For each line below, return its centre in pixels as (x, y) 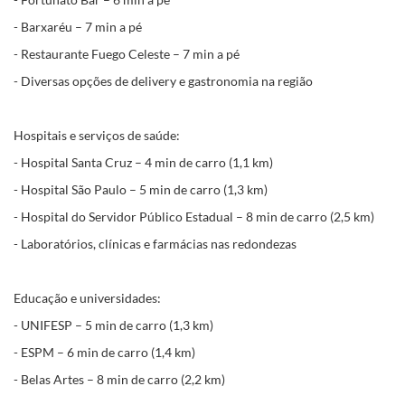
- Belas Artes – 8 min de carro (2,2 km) (119, 379)
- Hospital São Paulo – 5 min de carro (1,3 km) (141, 189)
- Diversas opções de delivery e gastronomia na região (163, 81)
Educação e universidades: (87, 298)
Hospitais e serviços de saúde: (97, 135)
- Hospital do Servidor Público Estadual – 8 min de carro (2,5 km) (194, 217)
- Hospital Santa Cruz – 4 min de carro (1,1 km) (143, 162)
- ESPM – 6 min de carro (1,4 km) (104, 352)
